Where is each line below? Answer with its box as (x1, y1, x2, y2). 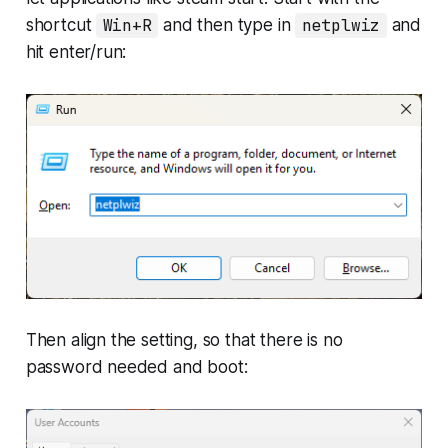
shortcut (25, 15, 97, 36)
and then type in (158, 15, 296, 36)
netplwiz (301, 15, 381, 37)
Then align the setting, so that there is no (25, 329, 343, 350)
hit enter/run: (25, 42, 127, 63)
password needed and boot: (25, 356, 248, 377)
